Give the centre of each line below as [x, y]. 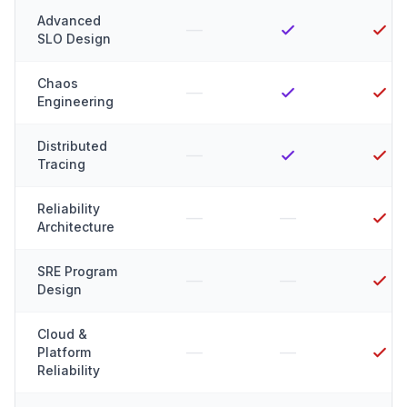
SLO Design [74, 39]
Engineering [75, 101]
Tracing [61, 164]
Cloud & [62, 334]
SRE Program [77, 271]
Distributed [72, 146]
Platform [64, 352]
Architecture [76, 227]
